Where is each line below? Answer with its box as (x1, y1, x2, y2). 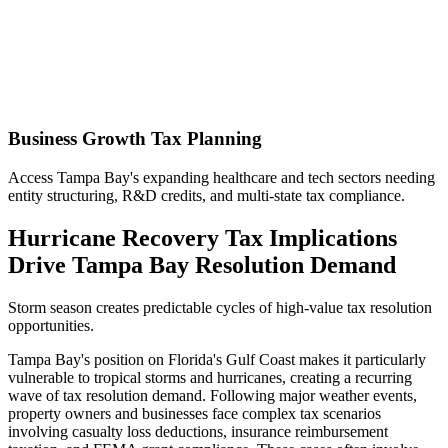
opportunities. (8, 316, 94, 334)
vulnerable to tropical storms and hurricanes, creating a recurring (8, 368, 412, 386)
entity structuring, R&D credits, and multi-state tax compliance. (8, 187, 405, 204)
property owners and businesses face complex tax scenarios (8, 404, 381, 422)
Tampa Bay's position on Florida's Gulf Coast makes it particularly (8, 350, 426, 368)
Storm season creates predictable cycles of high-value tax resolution (8, 298, 432, 316)
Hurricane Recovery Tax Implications (8, 224, 397, 251)
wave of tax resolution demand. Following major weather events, (8, 386, 417, 404)
